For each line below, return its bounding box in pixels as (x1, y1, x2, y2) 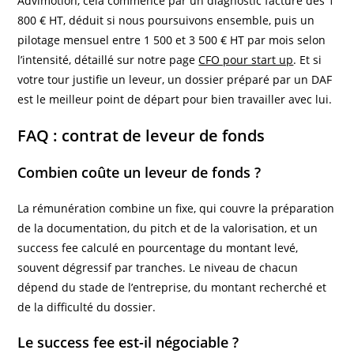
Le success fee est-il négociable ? (17, 332, 239, 352)
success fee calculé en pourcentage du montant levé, (17, 239, 299, 255)
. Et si (293, 51, 322, 67)
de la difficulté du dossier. (17, 299, 156, 314)
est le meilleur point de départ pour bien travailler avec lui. (17, 91, 333, 107)
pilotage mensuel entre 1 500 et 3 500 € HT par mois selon (17, 32, 326, 47)
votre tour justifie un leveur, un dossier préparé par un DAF (17, 71, 333, 87)
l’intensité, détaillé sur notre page (17, 51, 199, 67)
